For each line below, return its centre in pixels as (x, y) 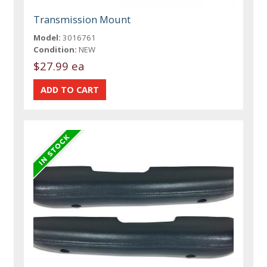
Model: (47, 37)
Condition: (55, 49)
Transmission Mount (82, 19)
